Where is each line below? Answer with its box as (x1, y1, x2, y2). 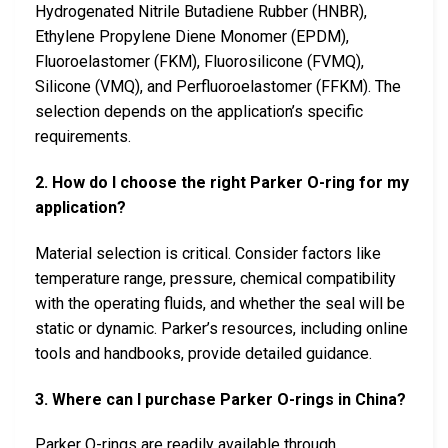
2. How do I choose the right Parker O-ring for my (35, 173, 409, 193)
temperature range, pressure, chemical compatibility (35, 268, 396, 288)
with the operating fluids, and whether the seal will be (35, 293, 405, 313)
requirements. (35, 127, 131, 147)
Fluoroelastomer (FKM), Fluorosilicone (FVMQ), (35, 52, 364, 72)
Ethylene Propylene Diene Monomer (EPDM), (35, 27, 349, 47)
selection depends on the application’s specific (35, 102, 363, 122)
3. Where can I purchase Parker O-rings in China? (35, 389, 406, 409)
